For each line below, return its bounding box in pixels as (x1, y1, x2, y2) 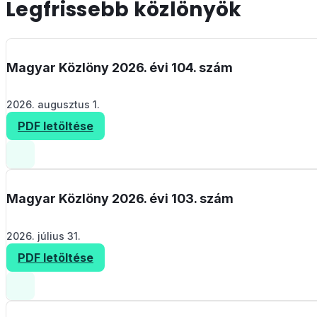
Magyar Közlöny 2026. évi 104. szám (6, 60, 233, 76)
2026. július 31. (6, 229, 81, 242)
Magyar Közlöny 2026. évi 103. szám (6, 191, 234, 207)
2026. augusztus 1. (6, 98, 100, 111)
